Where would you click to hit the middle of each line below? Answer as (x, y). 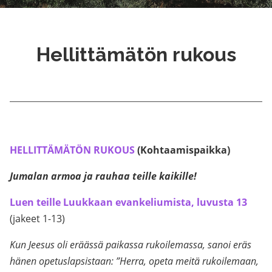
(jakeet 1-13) (37, 219)
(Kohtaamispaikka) (182, 150)
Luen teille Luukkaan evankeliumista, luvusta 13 (128, 202)
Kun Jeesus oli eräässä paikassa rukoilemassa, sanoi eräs (131, 245)
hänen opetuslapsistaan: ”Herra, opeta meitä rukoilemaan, (134, 261)
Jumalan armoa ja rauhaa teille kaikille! (103, 176)
